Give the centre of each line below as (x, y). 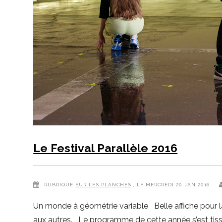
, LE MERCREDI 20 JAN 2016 (173, 184)
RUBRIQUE (59, 184)
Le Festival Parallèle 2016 (106, 148)
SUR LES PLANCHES (104, 184)
